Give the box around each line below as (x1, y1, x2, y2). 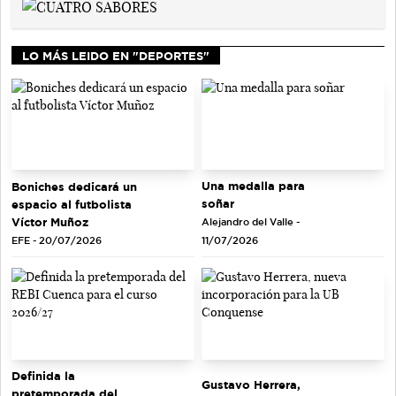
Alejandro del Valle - (202, 217, 300, 228)
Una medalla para (202, 179, 305, 193)
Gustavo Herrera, (202, 377, 301, 391)
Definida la (11, 369, 75, 382)
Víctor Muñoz (11, 215, 88, 228)
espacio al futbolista (11, 197, 132, 210)
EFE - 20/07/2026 (11, 234, 102, 246)
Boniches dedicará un (11, 179, 137, 193)
